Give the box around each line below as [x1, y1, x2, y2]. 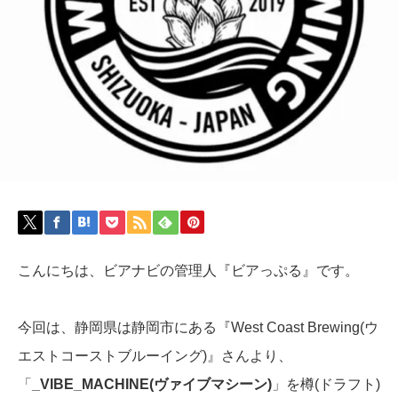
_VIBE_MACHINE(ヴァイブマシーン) [32, 376, 272, 392]
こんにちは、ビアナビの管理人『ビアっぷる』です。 [18, 262, 359, 278]
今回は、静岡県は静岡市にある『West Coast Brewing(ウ [18, 319, 378, 335]
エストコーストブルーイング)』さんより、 [18, 347, 292, 363]
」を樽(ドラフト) [272, 376, 380, 392]
